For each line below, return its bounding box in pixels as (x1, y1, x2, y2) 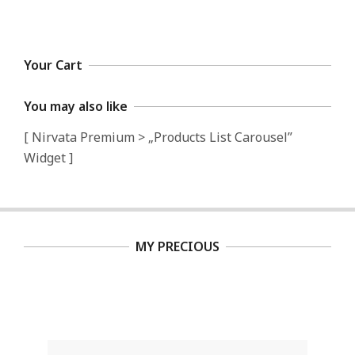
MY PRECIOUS (136, 237, 219, 255)
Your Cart (24, 55, 82, 74)
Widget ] (24, 148, 73, 166)
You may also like (24, 97, 128, 115)
